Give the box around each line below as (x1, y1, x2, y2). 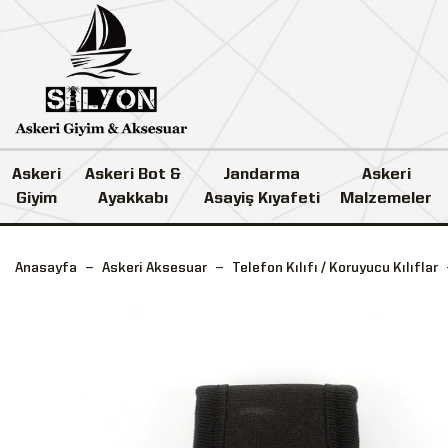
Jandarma (223, 166, 301, 183)
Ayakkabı (97, 190, 168, 207)
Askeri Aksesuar (102, 260, 207, 275)
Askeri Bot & (84, 166, 181, 183)
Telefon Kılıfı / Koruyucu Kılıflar (232, 260, 438, 275)
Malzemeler (340, 190, 433, 207)
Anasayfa (15, 260, 77, 275)
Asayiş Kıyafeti (203, 190, 320, 207)
